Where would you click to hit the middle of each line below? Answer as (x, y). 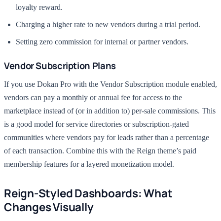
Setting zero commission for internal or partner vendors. (102, 42)
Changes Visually (49, 207)
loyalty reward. (39, 7)
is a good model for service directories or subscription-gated (96, 124)
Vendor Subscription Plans (60, 66)
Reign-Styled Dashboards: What (88, 193)
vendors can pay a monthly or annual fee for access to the (93, 97)
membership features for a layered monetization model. (89, 164)
